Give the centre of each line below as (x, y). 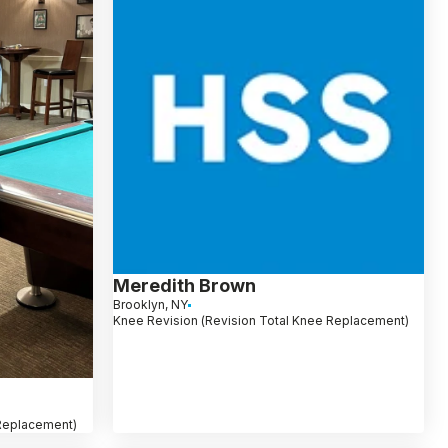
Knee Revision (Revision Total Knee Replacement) (260, 321)
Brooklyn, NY (150, 305)
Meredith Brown (184, 286)
